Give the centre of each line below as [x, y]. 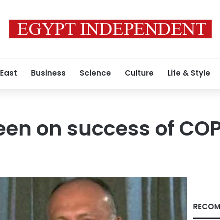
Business [48, 73]
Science [95, 73]
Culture [139, 73]
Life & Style [189, 73]
